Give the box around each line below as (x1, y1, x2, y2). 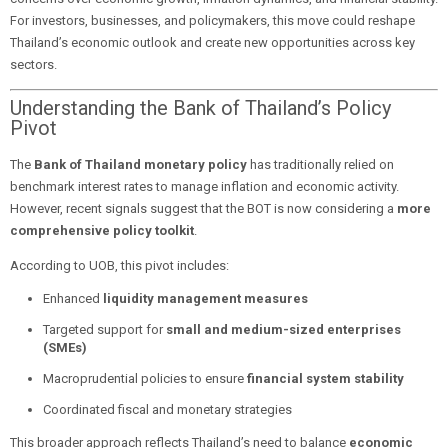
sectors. (10, 57, 57, 72)
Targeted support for (42, 321, 166, 337)
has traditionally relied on (247, 156, 394, 172)
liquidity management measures (102, 290, 308, 306)
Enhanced (42, 290, 103, 306)
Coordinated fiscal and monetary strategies (42, 401, 292, 417)
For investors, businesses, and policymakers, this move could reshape (10, 13, 415, 28)
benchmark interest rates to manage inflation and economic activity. (10, 178, 399, 194)
